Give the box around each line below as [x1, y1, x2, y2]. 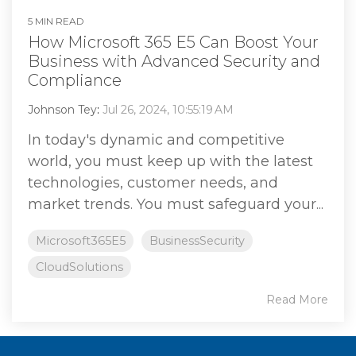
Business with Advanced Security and [28, 52, 320, 72]
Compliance [28, 71, 122, 91]
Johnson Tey [28, 103, 97, 118]
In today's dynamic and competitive [28, 131, 284, 149]
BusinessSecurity [149, 234, 245, 249]
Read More [266, 292, 328, 308]
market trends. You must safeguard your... [28, 195, 323, 214]
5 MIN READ [28, 15, 84, 28]
